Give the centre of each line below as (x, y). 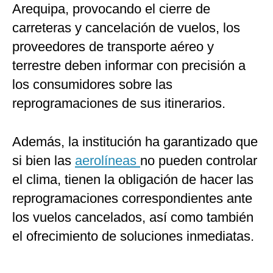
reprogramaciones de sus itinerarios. (119, 104)
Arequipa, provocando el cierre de (111, 9)
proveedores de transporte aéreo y (113, 47)
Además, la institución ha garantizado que (135, 142)
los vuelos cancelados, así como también (133, 218)
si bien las (44, 161)
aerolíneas (108, 161)
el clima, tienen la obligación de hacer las (133, 180)
